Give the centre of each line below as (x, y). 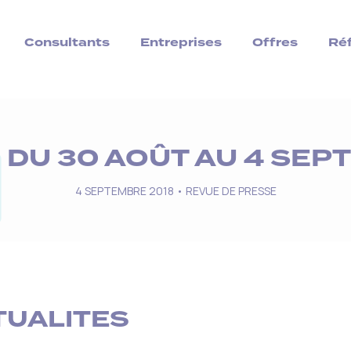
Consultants (67, 43)
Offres (275, 43)
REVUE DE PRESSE (231, 190)
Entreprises (181, 43)
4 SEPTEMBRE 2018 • (130, 190)
